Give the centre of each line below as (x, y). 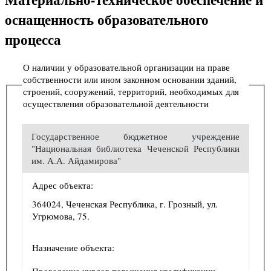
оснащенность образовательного (107, 19)
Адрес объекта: (63, 185)
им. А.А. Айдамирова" (76, 160)
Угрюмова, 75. (61, 216)
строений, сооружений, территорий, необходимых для (131, 91)
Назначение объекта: (73, 247)
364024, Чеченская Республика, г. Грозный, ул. (125, 204)
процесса (33, 39)
